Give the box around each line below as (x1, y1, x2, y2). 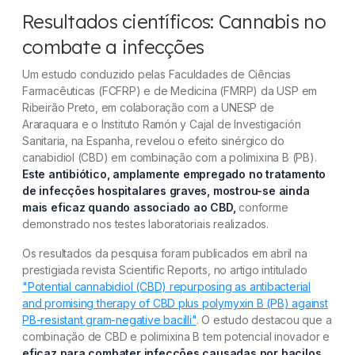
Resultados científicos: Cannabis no (22, 10, 326, 34)
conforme (235, 200, 288, 215)
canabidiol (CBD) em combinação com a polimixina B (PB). (22, 151, 317, 165)
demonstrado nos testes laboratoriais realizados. (22, 217, 269, 231)
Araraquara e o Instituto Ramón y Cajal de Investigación (22, 117, 301, 132)
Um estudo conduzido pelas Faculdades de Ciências (22, 67, 291, 82)
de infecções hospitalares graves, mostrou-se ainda (22, 184, 310, 198)
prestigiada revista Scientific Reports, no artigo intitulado (22, 263, 307, 277)
